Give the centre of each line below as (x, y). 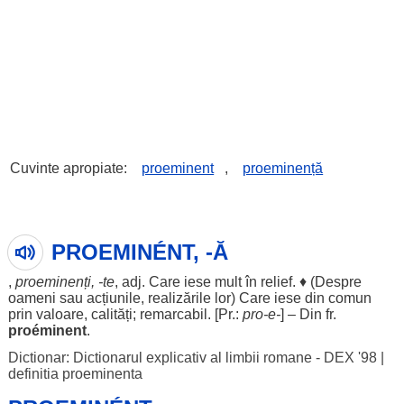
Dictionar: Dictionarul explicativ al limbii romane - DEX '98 (192, 358)
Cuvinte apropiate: (71, 168)
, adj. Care (149, 282)
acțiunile (113, 298)
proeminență (283, 168)
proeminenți (53, 282)
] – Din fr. (308, 314)
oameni (32, 298)
